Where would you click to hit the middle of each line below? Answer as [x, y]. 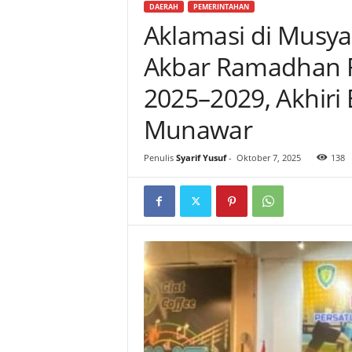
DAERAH [163, 7]
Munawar [198, 129]
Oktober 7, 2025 [268, 158]
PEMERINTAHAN [221, 7]
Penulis [158, 158]
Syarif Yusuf [201, 158]
